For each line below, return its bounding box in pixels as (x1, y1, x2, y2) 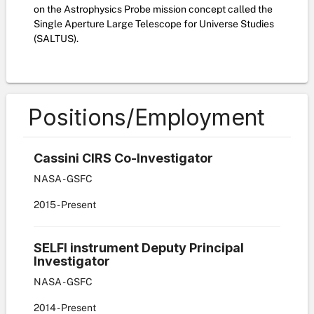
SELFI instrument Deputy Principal (34, 240, 244, 255)
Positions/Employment (28, 104, 265, 131)
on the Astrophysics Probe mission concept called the (34, 4, 273, 15)
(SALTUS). (34, 33, 78, 44)
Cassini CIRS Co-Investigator (34, 151, 213, 165)
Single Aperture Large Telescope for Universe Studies (34, 18, 274, 29)
